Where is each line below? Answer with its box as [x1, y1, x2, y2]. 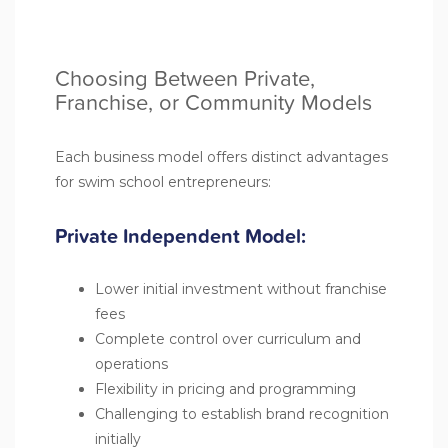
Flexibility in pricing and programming [95, 379, 356, 398]
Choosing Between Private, [55, 61, 315, 95]
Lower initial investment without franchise [95, 279, 387, 298]
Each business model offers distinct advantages [55, 147, 388, 166]
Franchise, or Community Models [55, 85, 372, 119]
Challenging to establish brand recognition [95, 404, 389, 423]
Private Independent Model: [55, 220, 306, 251]
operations [95, 354, 168, 373]
